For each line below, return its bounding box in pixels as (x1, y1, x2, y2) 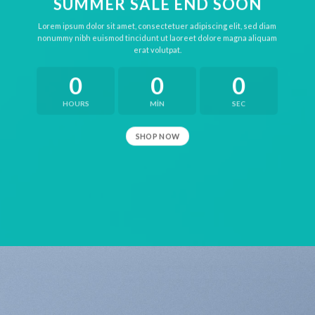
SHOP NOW (135, 131, 180, 141)
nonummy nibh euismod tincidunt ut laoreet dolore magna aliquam (37, 33, 278, 43)
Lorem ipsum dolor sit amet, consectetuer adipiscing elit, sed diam (38, 21, 277, 31)
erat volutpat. (134, 45, 181, 55)
